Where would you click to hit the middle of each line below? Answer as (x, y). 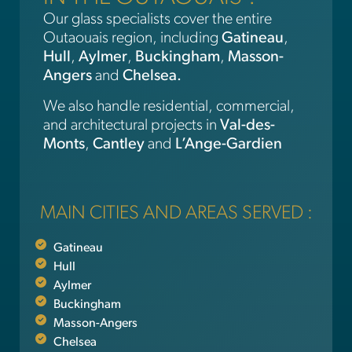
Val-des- (247, 125)
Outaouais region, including (132, 39)
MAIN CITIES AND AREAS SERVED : (176, 214)
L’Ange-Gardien (229, 144)
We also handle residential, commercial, (169, 106)
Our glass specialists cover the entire (158, 20)
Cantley (119, 144)
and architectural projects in (132, 125)
